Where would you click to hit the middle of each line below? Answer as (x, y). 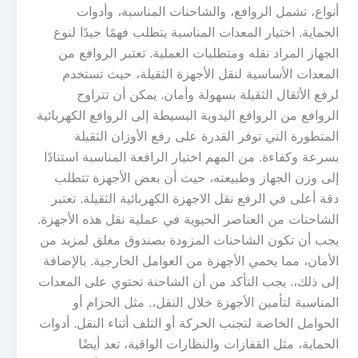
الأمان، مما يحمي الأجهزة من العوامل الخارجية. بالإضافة (191, 261)
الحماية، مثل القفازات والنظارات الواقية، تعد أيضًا (209, 344)
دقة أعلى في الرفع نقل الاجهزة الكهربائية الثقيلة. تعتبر (195, 198)
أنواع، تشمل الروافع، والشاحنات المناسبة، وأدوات (208, 11)
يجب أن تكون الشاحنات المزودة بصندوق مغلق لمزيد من (189, 240)
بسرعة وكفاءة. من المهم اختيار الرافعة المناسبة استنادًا (191, 157)
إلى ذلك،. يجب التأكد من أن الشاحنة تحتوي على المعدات (189, 281)
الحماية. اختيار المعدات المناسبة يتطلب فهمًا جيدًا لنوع (196, 32)
